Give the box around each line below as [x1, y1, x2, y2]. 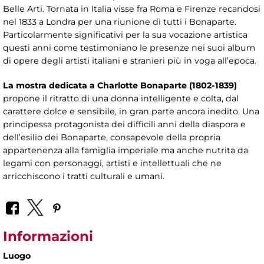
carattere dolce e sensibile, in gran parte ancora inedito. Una [3, 105, 259, 117]
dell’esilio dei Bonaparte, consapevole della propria [3, 131, 220, 143]
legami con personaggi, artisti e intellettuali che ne [3, 157, 222, 169]
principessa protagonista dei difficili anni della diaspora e [3, 118, 246, 130]
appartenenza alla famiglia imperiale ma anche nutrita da [3, 144, 248, 156]
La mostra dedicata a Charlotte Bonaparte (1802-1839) [3, 80, 237, 91]
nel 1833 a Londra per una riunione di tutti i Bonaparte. [3, 16, 236, 27]
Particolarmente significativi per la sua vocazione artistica [3, 29, 247, 40]
